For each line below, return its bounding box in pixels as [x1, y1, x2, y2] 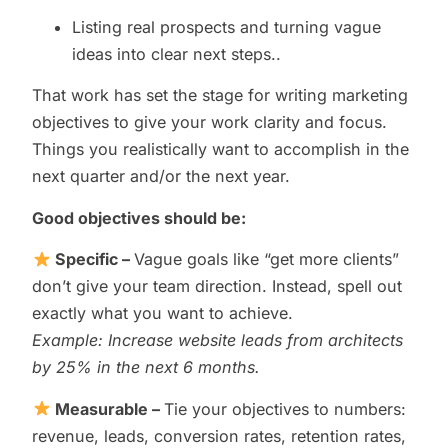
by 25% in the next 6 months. [32, 357, 261, 378]
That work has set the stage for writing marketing [32, 85, 409, 106]
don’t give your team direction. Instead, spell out [32, 276, 403, 297]
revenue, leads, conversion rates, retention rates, [32, 425, 407, 446]
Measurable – [50, 398, 164, 419]
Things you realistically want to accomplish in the [32, 139, 410, 160]
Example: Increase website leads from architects [32, 330, 404, 351]
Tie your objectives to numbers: [163, 398, 406, 419]
